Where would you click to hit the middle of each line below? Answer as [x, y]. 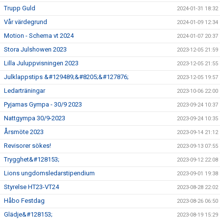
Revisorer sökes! [27, 146]
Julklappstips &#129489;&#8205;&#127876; [66, 77]
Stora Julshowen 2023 [35, 49]
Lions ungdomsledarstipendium [49, 173]
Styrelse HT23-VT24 [31, 187]
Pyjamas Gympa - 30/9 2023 [43, 104]
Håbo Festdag [24, 201]
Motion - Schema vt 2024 [39, 36]
